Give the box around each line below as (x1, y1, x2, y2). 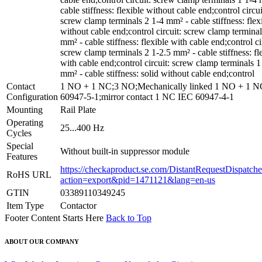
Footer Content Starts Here (5, 212, 106, 223)
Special (6, 140, 33, 151)
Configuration (6, 91, 58, 102)
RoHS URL (6, 169, 51, 180)
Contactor (60, 200, 96, 211)
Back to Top (106, 212, 151, 223)
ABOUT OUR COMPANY (5, 237, 79, 245)
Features (6, 151, 37, 161)
